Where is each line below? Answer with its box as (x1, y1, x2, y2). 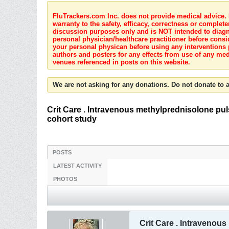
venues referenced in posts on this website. (53, 58, 190, 66)
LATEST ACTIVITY (53, 163, 102, 169)
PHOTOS (53, 176, 77, 182)
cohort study (47, 114, 97, 123)
